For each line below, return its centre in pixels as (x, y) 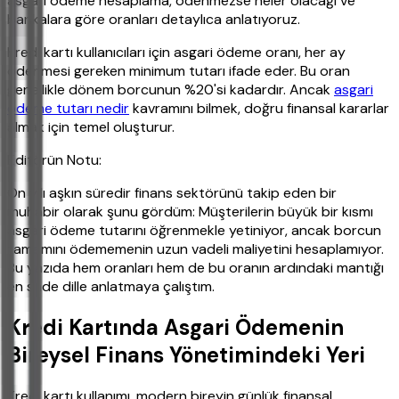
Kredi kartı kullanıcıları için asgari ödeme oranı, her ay (176, 53)
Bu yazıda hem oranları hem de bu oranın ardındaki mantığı (195, 268)
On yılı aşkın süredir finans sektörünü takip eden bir (172, 193)
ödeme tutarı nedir (68, 109)
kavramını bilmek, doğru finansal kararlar (259, 109)
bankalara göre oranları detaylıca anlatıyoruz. (154, 20)
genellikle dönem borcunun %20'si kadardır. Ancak (171, 90)
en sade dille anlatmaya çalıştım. (111, 287)
